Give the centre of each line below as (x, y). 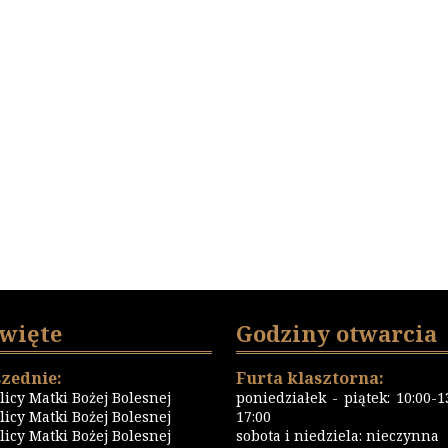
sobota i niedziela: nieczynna (338, 435)
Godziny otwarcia (337, 333)
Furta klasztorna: (310, 378)
